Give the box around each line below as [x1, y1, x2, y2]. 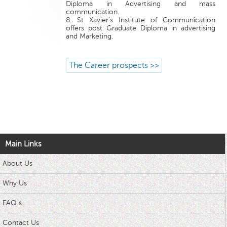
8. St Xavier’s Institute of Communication [65, 16, 216, 24]
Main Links [5, 139, 42, 148]
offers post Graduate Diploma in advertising [65, 24, 216, 32]
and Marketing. [65, 32, 113, 41]
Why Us [3, 179, 27, 187]
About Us [3, 159, 32, 167]
